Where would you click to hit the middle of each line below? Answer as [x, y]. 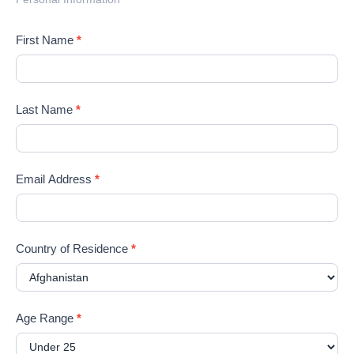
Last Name [46, 110]
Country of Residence [73, 249]
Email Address [55, 179]
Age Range [46, 318]
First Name [46, 40]
